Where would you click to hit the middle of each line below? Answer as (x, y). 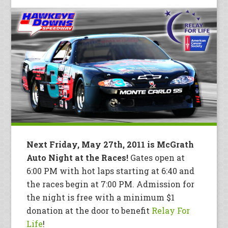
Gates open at (157, 158)
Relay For (171, 211)
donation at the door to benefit (89, 211)
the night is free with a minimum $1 (101, 197)
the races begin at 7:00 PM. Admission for (111, 184)
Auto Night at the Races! (78, 158)
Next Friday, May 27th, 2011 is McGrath (110, 145)
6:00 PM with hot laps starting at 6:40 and (111, 171)
